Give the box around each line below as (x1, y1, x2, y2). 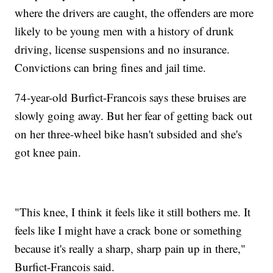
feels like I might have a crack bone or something (15, 222, 243, 238)
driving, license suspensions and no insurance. (15, 41, 230, 57)
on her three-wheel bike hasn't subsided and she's (15, 126, 243, 141)
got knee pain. (15, 144, 82, 160)
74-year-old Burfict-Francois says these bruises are (15, 89, 247, 105)
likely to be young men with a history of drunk (15, 23, 235, 38)
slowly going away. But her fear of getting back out (15, 107, 253, 123)
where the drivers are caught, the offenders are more (15, 4, 254, 20)
